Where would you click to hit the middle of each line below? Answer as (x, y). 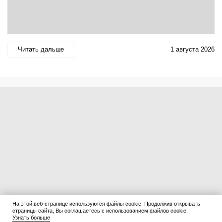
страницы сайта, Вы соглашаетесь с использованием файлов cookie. (100, 211)
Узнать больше (31, 218)
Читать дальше (41, 50)
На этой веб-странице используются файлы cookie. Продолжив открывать (106, 204)
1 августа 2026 (193, 50)
